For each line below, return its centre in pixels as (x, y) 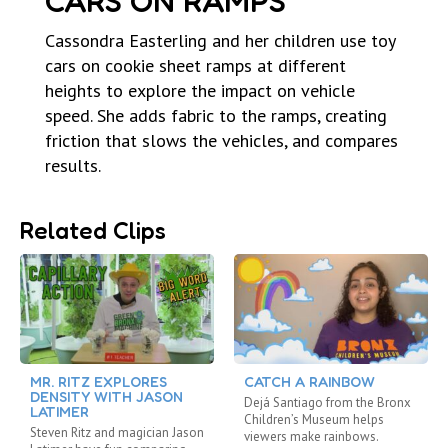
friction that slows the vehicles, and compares (221, 141)
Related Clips (93, 231)
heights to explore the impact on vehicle (200, 91)
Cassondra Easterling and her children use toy (220, 41)
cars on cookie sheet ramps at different (195, 66)
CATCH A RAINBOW (309, 382)
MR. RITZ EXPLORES (98, 382)
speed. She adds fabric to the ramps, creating (216, 116)
